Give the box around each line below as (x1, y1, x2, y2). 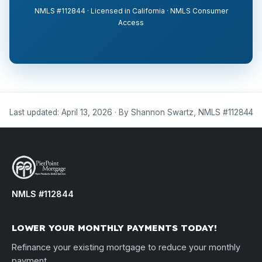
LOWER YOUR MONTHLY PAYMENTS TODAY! (12, 222, 217, 234)
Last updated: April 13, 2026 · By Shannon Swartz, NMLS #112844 (9, 108, 253, 117)
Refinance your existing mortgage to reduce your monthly (12, 242, 240, 253)
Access (118, 18, 144, 27)
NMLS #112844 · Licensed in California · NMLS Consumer (34, 6, 228, 15)
